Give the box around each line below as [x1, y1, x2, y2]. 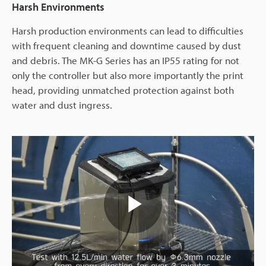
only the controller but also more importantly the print [12, 69, 243, 82]
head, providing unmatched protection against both [12, 84, 234, 97]
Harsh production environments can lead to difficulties [12, 24, 243, 37]
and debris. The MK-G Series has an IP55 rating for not [12, 54, 239, 67]
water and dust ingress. [12, 99, 112, 112]
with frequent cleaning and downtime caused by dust [12, 39, 241, 52]
